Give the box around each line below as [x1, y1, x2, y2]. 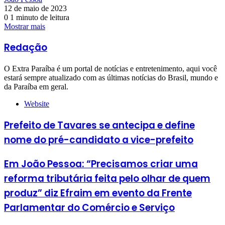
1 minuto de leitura [8, 13, 69, 22]
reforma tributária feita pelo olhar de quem [4, 171, 210, 185]
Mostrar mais [4, 22, 45, 31]
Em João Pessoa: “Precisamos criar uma [4, 157, 198, 171]
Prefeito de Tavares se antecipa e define [4, 118, 195, 132]
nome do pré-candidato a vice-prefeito [4, 133, 193, 147]
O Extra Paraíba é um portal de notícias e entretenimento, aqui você [4, 64, 217, 73]
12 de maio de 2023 [4, 4, 67, 13]
